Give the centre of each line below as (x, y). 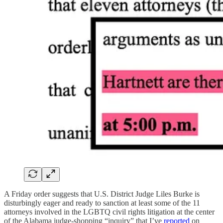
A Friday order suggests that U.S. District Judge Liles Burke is (102, 194)
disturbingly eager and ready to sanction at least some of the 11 (102, 203)
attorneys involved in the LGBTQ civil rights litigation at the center (109, 212)
